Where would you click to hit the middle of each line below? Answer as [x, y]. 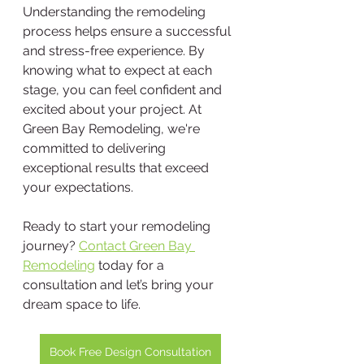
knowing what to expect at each [119, 70]
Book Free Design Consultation [130, 352]
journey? [51, 246]
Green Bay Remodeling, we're [113, 129]
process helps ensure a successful [128, 31]
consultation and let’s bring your [120, 285]
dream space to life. [82, 304]
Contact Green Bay [137, 246]
